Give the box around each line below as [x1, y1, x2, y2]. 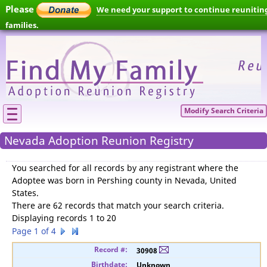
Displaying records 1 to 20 [12, 212, 116, 223]
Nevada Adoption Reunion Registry [4, 133, 194, 148]
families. [5, 20, 39, 30]
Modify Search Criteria [184, 105, 263, 116]
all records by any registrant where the [82, 162, 238, 173]
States [12, 187, 36, 198]
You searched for [12, 162, 82, 173]
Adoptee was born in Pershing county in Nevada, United [12, 175, 237, 186]
